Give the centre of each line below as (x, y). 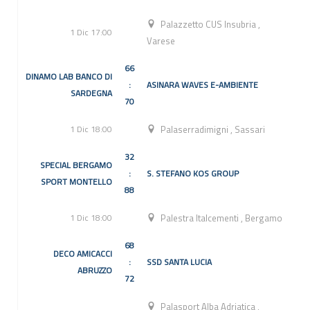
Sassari (250, 130)
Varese (161, 41)
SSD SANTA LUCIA (179, 262)
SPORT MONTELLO (76, 182)
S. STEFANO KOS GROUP (193, 174)
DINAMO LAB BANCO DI (69, 77)
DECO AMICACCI (83, 254)
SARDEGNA (91, 93)
